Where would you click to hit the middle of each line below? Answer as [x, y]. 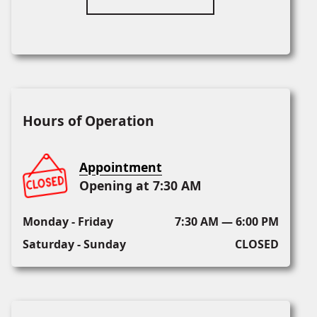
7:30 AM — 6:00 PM [226, 222]
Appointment [121, 167]
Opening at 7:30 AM [140, 186]
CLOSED [257, 244]
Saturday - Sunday [74, 244]
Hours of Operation [88, 121]
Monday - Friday [68, 222]
